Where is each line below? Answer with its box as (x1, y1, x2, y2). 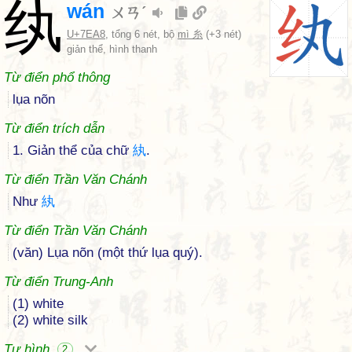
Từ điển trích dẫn (4, 121, 104, 136)
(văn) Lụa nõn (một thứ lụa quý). (13, 245, 203, 260)
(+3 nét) (203, 28, 241, 40)
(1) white (13, 296, 64, 311)
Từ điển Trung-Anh (4, 274, 113, 289)
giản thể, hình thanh (67, 43, 157, 55)
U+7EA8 (67, 28, 105, 40)
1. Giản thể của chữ (13, 143, 133, 158)
